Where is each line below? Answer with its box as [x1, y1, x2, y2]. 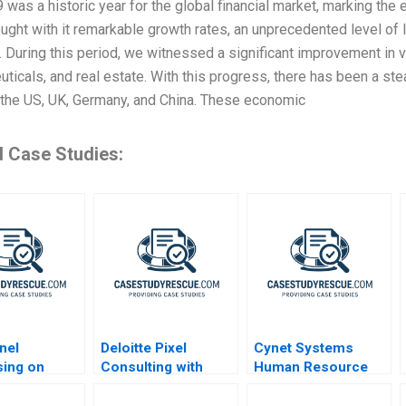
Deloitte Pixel [101, 340, 188, 357]
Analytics [254, 378, 315, 395]
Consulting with [101, 359, 204, 376]
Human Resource [254, 359, 369, 376]
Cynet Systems [254, 340, 354, 357]
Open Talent [101, 378, 179, 395]
